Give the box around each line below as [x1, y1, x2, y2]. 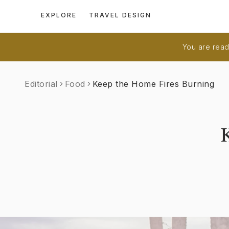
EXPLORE [41, 11, 77, 19]
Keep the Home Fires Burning [92, 79, 214, 89]
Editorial [25, 79, 58, 89]
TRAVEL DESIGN [89, 11, 151, 19]
